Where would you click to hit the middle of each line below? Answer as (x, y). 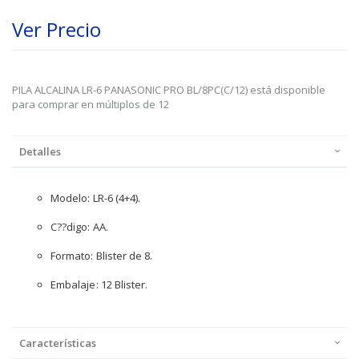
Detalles (40, 151)
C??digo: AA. (79, 227)
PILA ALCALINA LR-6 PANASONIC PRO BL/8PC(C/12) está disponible (169, 90)
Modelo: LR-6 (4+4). (96, 198)
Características (58, 343)
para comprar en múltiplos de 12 (91, 104)
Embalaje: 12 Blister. (99, 284)
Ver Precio (56, 29)
